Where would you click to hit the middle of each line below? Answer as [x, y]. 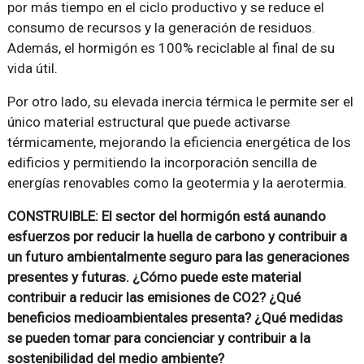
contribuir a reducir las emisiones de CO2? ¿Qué [154, 298]
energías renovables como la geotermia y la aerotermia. [177, 183]
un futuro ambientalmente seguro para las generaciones [178, 257]
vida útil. [32, 69]
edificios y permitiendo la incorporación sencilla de [162, 163]
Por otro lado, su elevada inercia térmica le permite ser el [180, 102]
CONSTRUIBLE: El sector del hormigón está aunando [166, 217]
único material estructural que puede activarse [148, 122]
